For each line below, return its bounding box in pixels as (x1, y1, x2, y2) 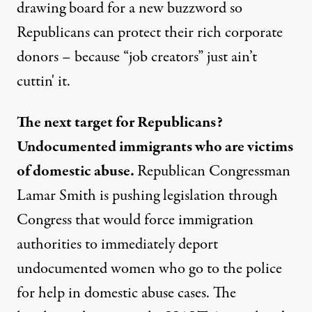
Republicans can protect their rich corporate (17, 22, 283, 44)
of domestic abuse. (17, 160, 137, 182)
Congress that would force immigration (17, 209, 253, 231)
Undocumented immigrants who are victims (17, 136, 293, 158)
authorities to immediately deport (17, 233, 218, 256)
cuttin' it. (17, 70, 70, 93)
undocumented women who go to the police (17, 258, 282, 280)
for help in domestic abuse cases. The (17, 282, 236, 304)
